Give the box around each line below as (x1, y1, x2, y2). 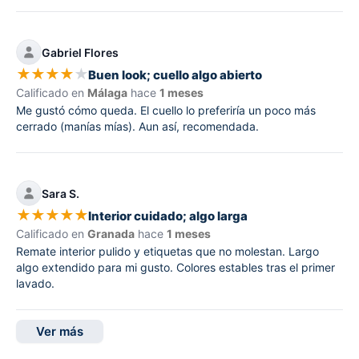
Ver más (36, 324, 83, 340)
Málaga (87, 86, 127, 100)
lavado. (16, 276, 54, 291)
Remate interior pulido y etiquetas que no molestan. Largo (16, 244, 319, 259)
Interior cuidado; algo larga (88, 208, 248, 224)
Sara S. (42, 186, 79, 200)
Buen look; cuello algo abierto (88, 67, 262, 83)
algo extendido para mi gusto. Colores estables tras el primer (16, 260, 335, 275)
